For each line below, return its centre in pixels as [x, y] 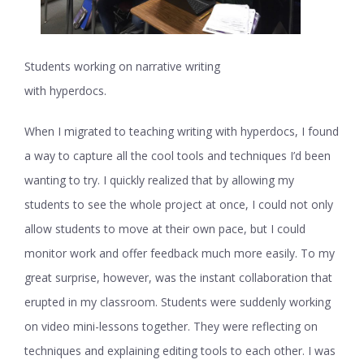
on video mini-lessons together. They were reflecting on [171, 326]
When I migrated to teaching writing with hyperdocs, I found [182, 131]
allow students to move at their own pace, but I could [165, 228]
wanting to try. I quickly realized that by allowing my [159, 180]
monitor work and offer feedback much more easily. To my [180, 253]
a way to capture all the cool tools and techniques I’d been [178, 155]
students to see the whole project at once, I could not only [179, 204]
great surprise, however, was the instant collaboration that [178, 277]
